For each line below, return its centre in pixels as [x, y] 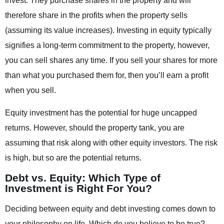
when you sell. [30, 90]
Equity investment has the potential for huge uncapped [101, 112]
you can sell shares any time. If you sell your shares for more [111, 60]
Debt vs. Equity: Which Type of [83, 178]
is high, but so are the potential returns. [73, 157]
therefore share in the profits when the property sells [96, 15]
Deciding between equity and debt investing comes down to [110, 209]
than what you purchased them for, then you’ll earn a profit [107, 75]
